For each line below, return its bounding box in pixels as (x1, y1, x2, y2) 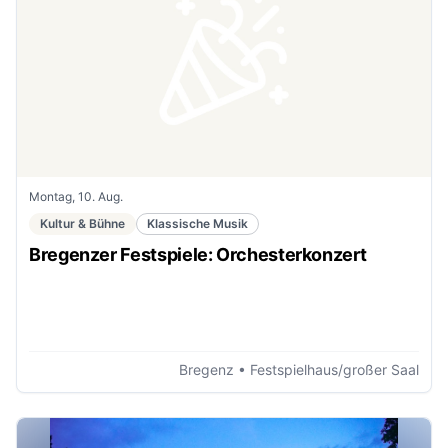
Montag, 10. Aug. (29, 188, 123, 204)
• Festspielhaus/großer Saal (234, 361, 419, 378)
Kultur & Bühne (40, 215, 125, 231)
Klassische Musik (147, 215, 248, 231)
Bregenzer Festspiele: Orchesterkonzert (29, 243, 367, 265)
